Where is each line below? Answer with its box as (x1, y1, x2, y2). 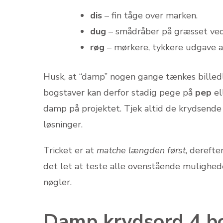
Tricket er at (43, 144, 97, 156)
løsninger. (43, 118, 83, 130)
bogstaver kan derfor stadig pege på (43, 86, 195, 99)
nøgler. (43, 176, 72, 188)
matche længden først (97, 144, 186, 156)
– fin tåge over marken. (102, 9, 198, 21)
